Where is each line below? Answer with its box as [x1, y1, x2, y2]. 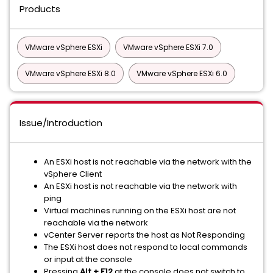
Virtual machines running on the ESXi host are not [44, 205, 236, 216]
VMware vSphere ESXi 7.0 [123, 42, 213, 52]
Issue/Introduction [19, 116, 102, 129]
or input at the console [44, 253, 132, 265]
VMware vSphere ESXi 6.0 [136, 68, 227, 79]
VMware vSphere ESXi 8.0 [25, 68, 116, 79]
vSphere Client [44, 168, 102, 180]
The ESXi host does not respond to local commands [44, 241, 247, 253]
